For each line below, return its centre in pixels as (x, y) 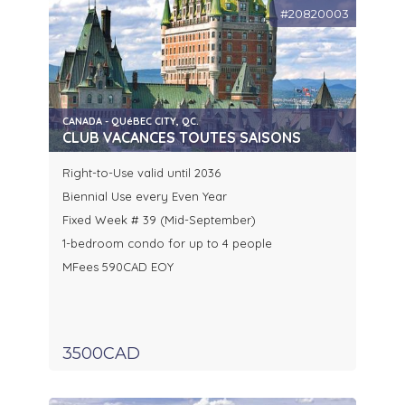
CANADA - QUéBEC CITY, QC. (131, 122)
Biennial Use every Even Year (145, 197)
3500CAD (101, 354)
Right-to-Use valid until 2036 (141, 173)
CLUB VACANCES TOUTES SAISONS (182, 138)
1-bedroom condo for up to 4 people (167, 244)
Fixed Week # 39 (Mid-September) (159, 220)
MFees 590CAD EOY (118, 267)
